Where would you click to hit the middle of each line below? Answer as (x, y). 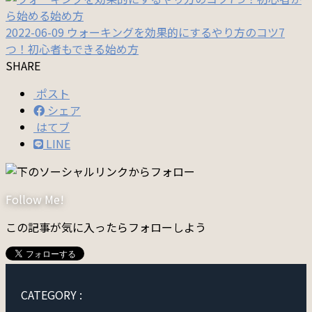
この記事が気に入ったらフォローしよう (106, 227)
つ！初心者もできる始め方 (72, 48)
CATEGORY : (51, 294)
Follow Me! (35, 199)
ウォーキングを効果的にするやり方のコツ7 (176, 32)
